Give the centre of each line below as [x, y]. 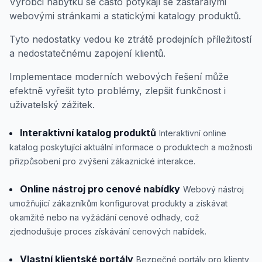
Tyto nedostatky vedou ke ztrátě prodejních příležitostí [130, 39]
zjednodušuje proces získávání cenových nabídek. [108, 231]
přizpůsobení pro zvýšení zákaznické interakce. [102, 161]
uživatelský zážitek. [52, 104]
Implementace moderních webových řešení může [119, 76]
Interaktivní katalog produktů [88, 132]
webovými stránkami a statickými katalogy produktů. [125, 15]
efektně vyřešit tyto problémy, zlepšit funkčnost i [118, 90]
